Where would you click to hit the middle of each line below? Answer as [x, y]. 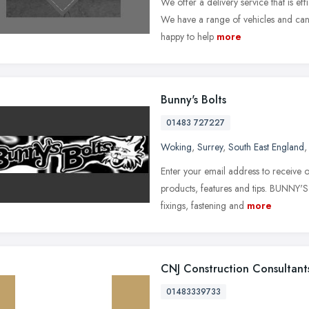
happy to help [187, 36]
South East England [266, 147]
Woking [176, 147]
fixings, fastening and [202, 205]
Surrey [210, 147]
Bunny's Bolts [193, 99]
